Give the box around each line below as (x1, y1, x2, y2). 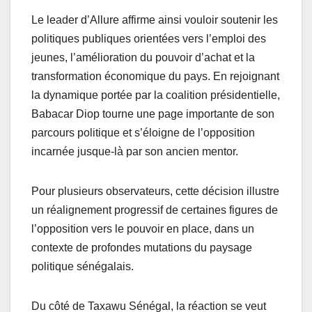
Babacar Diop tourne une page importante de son (31, 107, 274, 120)
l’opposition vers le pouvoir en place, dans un (31, 222, 254, 235)
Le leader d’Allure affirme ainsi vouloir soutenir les (31, 13, 278, 26)
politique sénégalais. (31, 260, 134, 272)
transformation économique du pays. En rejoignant (31, 70, 279, 82)
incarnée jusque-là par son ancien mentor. (31, 145, 238, 157)
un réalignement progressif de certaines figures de (31, 203, 278, 216)
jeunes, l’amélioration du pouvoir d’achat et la (31, 51, 255, 63)
